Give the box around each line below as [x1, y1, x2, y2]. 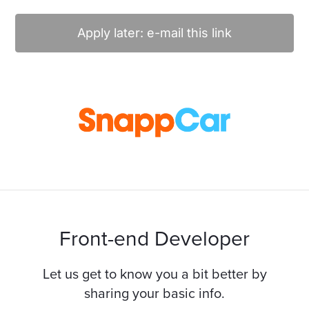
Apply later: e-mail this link [77, 26, 232, 40]
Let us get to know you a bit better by [42, 266, 267, 283]
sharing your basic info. [84, 286, 225, 302]
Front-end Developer [59, 226, 250, 252]
